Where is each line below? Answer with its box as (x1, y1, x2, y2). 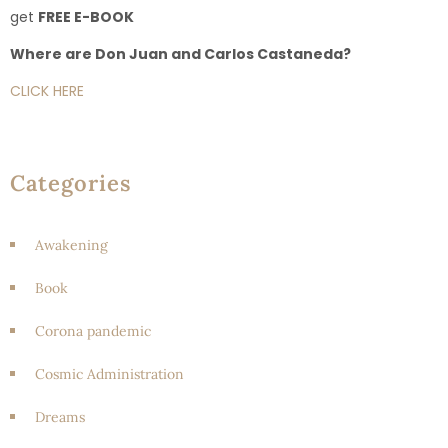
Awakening (35, 235, 108, 254)
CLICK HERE (10, 80, 84, 101)
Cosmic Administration (35, 364, 184, 383)
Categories (10, 168, 132, 197)
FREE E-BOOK (38, 6, 134, 27)
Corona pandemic (35, 321, 151, 340)
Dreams (35, 407, 85, 426)
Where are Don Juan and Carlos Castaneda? (10, 43, 351, 64)
